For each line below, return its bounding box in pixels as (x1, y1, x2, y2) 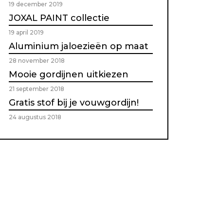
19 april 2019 (9, 29, 44, 36)
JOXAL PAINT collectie (9, 13, 109, 24)
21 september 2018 (9, 85, 64, 93)
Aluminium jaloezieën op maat (9, 41, 148, 52)
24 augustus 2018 (9, 113, 61, 121)
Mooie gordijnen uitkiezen (9, 69, 128, 80)
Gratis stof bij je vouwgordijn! (9, 97, 139, 109)
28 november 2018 (9, 57, 65, 65)
